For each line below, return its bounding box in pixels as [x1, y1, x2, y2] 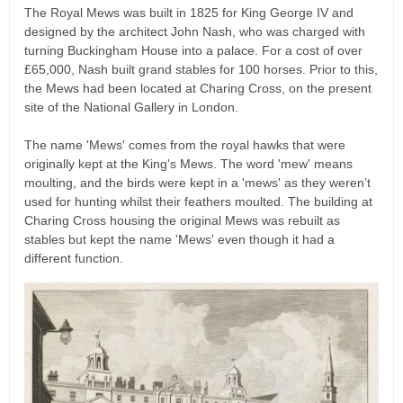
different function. [24, 251, 127, 266]
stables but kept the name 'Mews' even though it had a [24, 232, 335, 247]
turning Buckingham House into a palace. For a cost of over [24, 43, 363, 58]
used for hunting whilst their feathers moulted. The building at [24, 194, 372, 210]
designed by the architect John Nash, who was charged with [24, 24, 365, 40]
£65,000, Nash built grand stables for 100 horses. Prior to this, [24, 62, 378, 77]
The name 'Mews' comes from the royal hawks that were [24, 138, 345, 153]
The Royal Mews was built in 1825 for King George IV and [24, 5, 354, 21]
